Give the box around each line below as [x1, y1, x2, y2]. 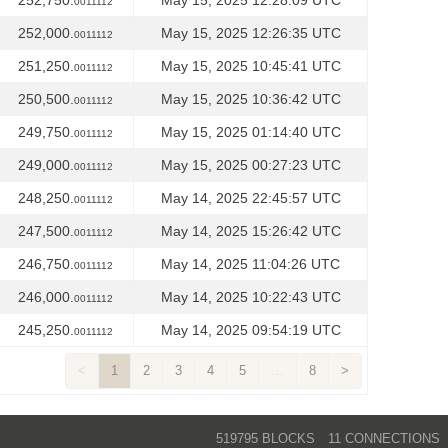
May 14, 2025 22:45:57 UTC [160, 190, 341, 206]
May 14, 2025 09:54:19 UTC [160, 322, 341, 338]
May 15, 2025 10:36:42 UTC [160, 91, 341, 107]
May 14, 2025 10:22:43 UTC [160, 289, 341, 305]
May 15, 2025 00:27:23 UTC [160, 157, 341, 173]
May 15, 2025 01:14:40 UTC [160, 124, 341, 140]
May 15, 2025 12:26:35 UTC [160, 25, 341, 41]
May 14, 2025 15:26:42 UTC [160, 223, 341, 239]
